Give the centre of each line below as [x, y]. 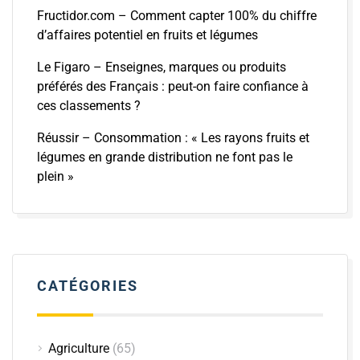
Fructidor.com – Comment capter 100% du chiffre [177, 15]
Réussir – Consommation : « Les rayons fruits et [173, 137]
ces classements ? [89, 105]
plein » [55, 176]
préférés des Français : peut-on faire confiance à [173, 86]
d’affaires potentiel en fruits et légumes [147, 35]
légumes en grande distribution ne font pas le [165, 157]
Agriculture [79, 348]
